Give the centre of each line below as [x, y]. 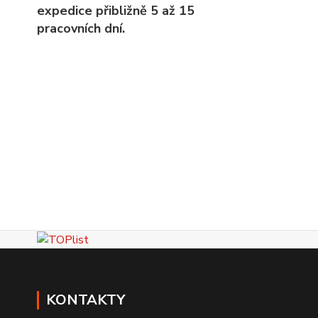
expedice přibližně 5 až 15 [116, 11]
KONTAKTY [86, 300]
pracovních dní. [81, 28]
